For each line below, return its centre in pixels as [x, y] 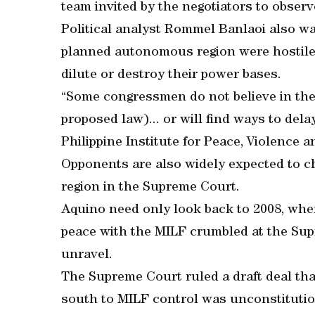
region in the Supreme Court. [150, 188]
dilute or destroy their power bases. [171, 76]
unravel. [87, 256]
